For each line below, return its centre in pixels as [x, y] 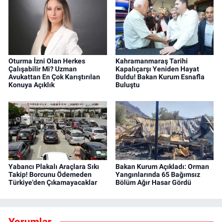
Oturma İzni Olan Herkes [47, 61]
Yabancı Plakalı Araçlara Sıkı [54, 166]
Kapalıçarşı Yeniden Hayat [157, 69]
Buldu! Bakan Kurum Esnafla [160, 77]
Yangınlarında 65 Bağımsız [158, 174]
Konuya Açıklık [31, 84]
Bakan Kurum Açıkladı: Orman [162, 166]
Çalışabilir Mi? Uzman [43, 69]
